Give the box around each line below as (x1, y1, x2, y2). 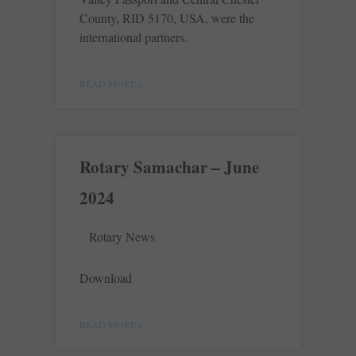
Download (79, 269, 132, 287)
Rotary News (89, 228, 155, 246)
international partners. (79, 29, 188, 46)
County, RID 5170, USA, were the (79, 10, 254, 27)
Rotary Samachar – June (79, 155, 259, 180)
